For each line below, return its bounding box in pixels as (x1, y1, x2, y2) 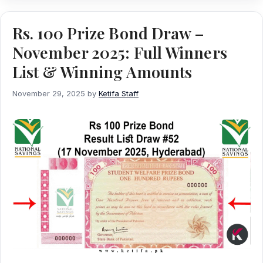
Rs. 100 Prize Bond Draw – (12, 22, 205, 43)
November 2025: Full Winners (12, 41, 227, 63)
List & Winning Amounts (12, 60, 193, 82)
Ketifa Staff (99, 88, 139, 98)
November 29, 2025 (12, 88, 85, 98)
